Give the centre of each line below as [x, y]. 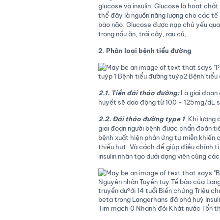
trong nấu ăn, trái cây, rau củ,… [144, 34]
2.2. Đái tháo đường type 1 [141, 119]
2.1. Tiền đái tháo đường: [138, 93]
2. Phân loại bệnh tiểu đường [145, 51]
